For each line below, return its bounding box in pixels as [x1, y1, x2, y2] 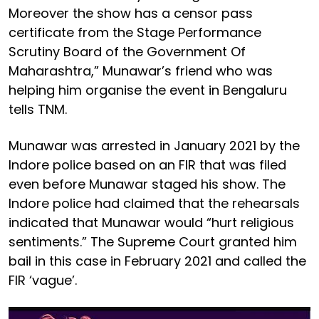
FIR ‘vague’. [9, 271, 77, 289]
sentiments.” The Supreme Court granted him [9, 232, 297, 251]
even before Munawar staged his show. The [9, 174, 286, 193]
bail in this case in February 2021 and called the [9, 251, 306, 270]
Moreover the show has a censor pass [9, 4, 253, 22]
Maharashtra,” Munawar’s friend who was [9, 61, 273, 80]
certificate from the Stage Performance [9, 23, 261, 41]
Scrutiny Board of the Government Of [9, 42, 246, 61]
